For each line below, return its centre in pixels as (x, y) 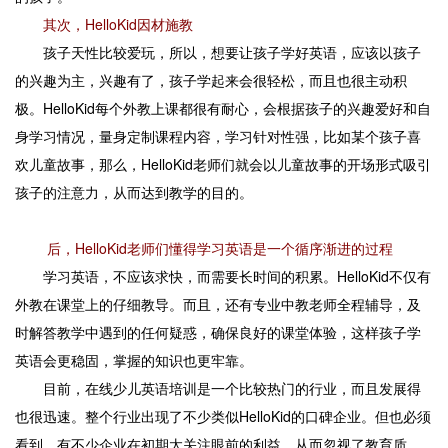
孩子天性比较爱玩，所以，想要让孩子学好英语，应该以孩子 (218, 52)
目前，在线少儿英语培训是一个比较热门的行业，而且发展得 (218, 388)
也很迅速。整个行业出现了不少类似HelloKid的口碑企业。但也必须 (223, 416)
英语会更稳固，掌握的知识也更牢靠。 (134, 360)
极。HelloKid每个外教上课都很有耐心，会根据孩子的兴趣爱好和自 (223, 108)
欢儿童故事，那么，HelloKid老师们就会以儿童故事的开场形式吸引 (223, 164)
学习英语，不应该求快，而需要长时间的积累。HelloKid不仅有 (223, 276)
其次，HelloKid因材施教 (118, 24)
